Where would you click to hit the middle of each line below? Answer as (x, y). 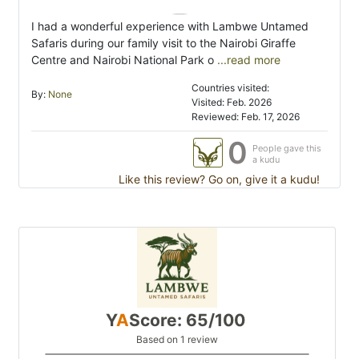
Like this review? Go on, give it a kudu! (218, 179)
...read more (247, 60)
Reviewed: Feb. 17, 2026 (246, 117)
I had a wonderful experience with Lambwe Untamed (170, 26)
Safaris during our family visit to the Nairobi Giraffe (163, 43)
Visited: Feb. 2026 (232, 103)
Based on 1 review (177, 340)
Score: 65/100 (187, 321)
